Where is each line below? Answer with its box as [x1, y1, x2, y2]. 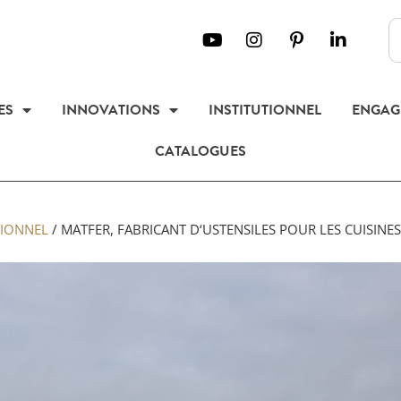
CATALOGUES [155, 141, 246, 162]
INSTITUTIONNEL [208, 99, 321, 121]
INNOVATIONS [61, 99, 160, 121]
